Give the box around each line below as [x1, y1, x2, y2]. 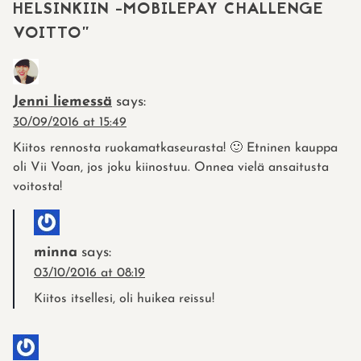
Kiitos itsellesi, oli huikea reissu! [34, 292, 214, 305]
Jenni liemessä [13, 93, 112, 110]
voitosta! [13, 180, 62, 193]
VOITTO [13, 21, 82, 46]
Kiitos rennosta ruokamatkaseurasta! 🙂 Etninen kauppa [13, 141, 338, 155]
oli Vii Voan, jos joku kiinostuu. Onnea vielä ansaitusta [13, 160, 329, 174]
